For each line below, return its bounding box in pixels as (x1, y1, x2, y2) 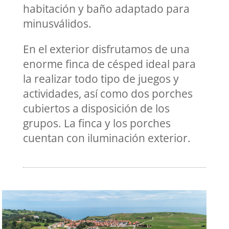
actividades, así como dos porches (22, 86, 193, 101)
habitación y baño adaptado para (22, 2, 190, 16)
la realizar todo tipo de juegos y (22, 72, 179, 86)
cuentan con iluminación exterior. (22, 131, 191, 145)
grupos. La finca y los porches (22, 116, 171, 130)
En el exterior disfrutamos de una (22, 42, 190, 56)
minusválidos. (22, 16, 91, 31)
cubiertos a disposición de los (22, 101, 170, 116)
